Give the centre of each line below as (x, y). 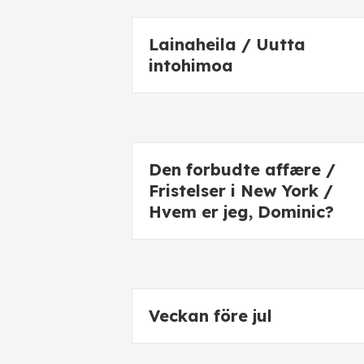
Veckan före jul (210, 316)
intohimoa (191, 65)
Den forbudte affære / (242, 169)
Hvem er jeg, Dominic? (241, 212)
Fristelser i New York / (241, 191)
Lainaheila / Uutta (227, 44)
